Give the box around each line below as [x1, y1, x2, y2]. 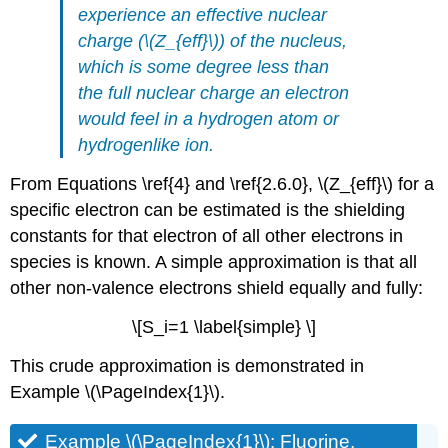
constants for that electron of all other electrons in [10, 225, 404, 246]
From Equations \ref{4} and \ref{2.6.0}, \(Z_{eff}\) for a [10, 173, 435, 194]
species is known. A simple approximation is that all [10, 251, 418, 272]
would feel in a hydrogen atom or [78, 109, 340, 130]
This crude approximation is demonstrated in [10, 355, 365, 376]
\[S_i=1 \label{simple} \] [132, 316, 316, 337]
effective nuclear [196, 5, 328, 26]
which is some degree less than [78, 57, 330, 78]
